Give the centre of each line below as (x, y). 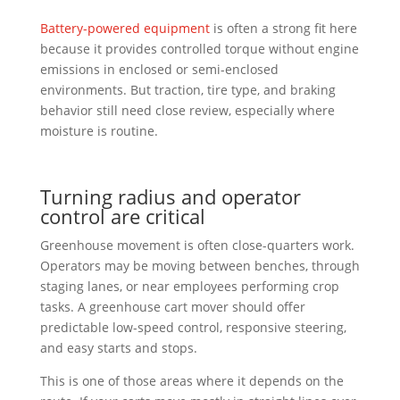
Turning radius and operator (170, 196)
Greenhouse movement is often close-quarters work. (197, 245)
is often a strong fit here (283, 28)
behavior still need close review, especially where (187, 110)
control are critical (122, 216)
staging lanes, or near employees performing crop (189, 286)
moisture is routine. (99, 130)
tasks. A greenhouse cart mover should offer (172, 306)
